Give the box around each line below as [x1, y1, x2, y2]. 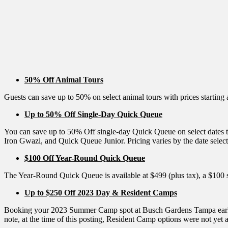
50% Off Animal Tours [24, 75, 103, 84]
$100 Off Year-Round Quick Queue [24, 154, 145, 163]
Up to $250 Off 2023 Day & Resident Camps [24, 188, 177, 197]
